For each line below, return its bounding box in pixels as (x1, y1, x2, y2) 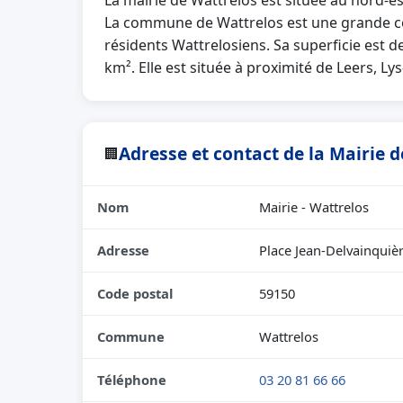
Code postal (97, 284, 173, 302)
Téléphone (97, 371, 166, 389)
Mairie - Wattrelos (259, 198, 369, 216)
